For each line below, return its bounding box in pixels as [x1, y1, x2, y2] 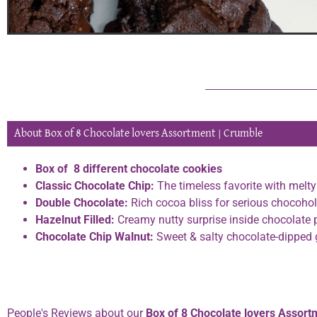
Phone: [7, 258, 39, 272]
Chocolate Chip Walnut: [35, 230, 154, 244]
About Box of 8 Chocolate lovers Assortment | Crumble [14, 128, 263, 140]
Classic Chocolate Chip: [35, 179, 154, 193]
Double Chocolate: [35, 196, 128, 210]
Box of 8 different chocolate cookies [35, 162, 222, 176]
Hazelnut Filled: [35, 213, 115, 227]
